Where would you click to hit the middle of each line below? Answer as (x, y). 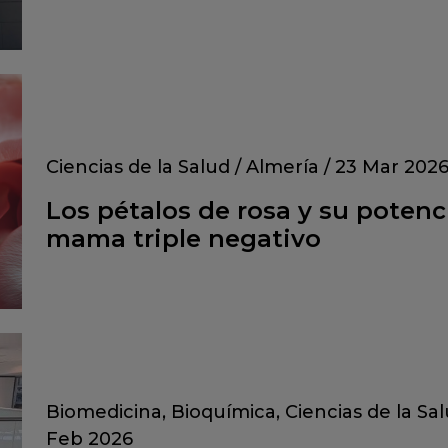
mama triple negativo (183, 238)
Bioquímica (223, 412)
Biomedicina (104, 412)
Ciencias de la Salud (138, 166)
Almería (282, 166)
